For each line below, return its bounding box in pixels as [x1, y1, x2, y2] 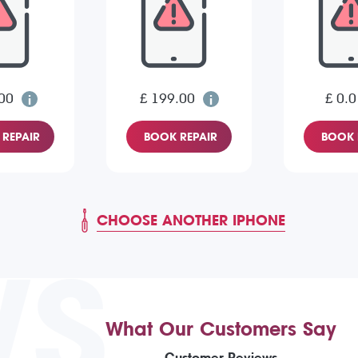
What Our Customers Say [105, 318, 336, 341]
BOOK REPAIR [144, 130, 217, 144]
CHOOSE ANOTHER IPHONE [97, 212, 285, 229]
